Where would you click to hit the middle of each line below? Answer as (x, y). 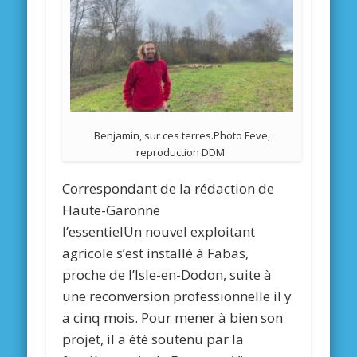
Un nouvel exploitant (190, 232)
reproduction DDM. (182, 153)
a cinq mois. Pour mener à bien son (173, 318)
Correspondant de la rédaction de (169, 189)
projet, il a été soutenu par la (153, 339)
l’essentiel (93, 232)
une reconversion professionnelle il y (177, 296)
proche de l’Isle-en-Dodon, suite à (167, 275)
